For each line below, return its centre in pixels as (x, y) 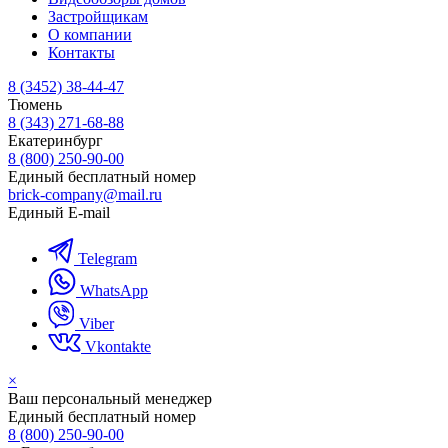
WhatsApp (114, 290)
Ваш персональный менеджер (110, 398)
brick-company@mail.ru (85, 194)
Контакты (81, 52)
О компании (90, 34)
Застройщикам (98, 16)
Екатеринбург (55, 140)
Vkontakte (118, 346)
